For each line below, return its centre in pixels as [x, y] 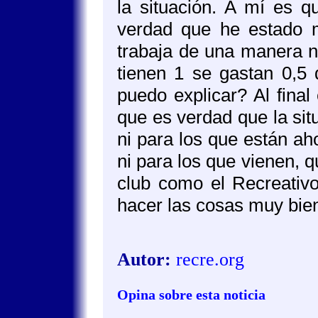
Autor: [144, 259]
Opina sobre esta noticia [191, 295]
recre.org [210, 259]
